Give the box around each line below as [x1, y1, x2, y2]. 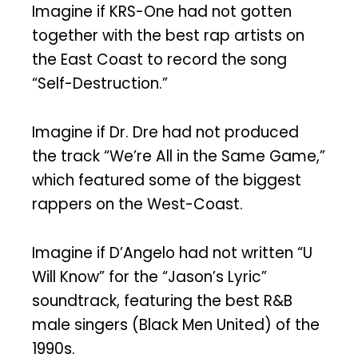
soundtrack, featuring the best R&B [32, 289, 292, 312]
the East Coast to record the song [32, 49, 287, 71]
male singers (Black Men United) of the [32, 313, 320, 336]
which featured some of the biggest [32, 169, 301, 191]
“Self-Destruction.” [32, 73, 168, 95]
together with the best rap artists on [32, 25, 304, 47]
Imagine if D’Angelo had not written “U [32, 241, 312, 264]
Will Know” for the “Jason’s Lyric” [32, 265, 267, 288]
